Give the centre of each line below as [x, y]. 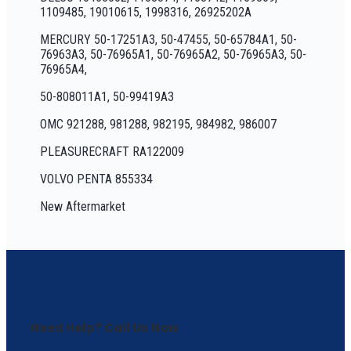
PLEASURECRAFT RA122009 [112, 152]
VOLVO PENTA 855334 [97, 179]
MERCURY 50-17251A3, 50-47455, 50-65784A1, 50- [169, 40]
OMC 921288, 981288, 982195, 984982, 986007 [159, 125]
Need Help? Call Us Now [104, 328]
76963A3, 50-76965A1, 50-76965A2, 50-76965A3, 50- [174, 55]
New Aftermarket [83, 207]
